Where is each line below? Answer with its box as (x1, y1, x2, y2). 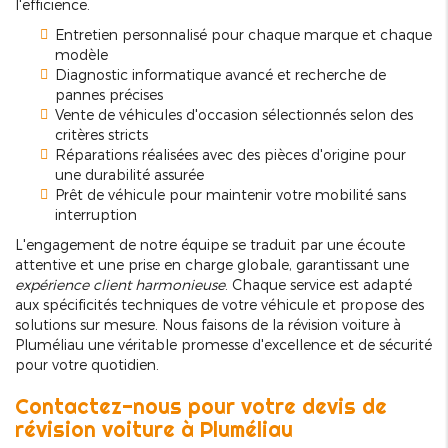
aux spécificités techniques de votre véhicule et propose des (15, 296, 424, 314)
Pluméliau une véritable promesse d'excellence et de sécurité (15, 336, 432, 354)
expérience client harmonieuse (15, 276, 225, 294)
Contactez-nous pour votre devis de (15, 393, 387, 420)
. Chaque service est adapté (225, 276, 412, 294)
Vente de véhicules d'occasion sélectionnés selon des (55, 106, 413, 124)
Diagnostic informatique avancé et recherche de (55, 66, 386, 84)
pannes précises (55, 86, 163, 104)
